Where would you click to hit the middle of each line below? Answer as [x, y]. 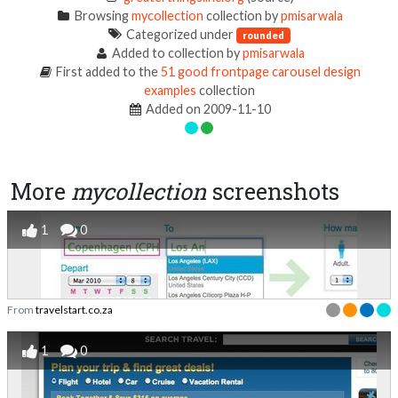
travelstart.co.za [74, 309]
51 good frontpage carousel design [261, 71]
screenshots [273, 191]
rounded [264, 35]
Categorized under [180, 34]
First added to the [107, 71]
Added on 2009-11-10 [207, 108]
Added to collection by [176, 52]
